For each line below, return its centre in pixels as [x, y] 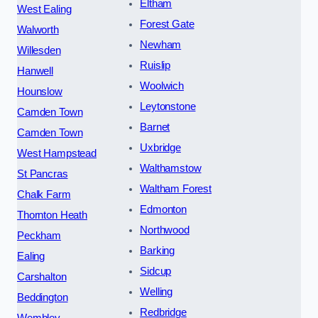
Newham [161, 44]
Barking [158, 250]
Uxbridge [160, 147]
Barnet [155, 127]
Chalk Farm [44, 194]
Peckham [39, 235]
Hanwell [35, 71]
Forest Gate [167, 24]
